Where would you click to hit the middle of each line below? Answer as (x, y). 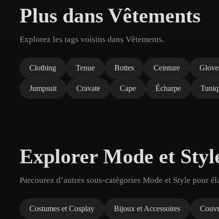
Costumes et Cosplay (62, 208)
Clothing (43, 67)
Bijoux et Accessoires (147, 208)
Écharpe (168, 88)
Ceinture (167, 67)
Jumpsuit (43, 88)
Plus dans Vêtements (110, 15)
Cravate (88, 88)
